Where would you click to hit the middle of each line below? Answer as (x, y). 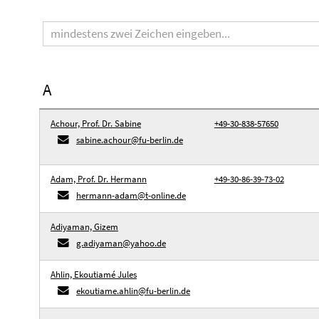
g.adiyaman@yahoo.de (121, 243)
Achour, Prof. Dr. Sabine (96, 124)
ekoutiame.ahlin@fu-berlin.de (133, 291)
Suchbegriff (72, 16)
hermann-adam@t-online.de (131, 195)
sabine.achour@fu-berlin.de (130, 140)
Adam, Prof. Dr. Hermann (99, 179)
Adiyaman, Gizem (84, 227)
